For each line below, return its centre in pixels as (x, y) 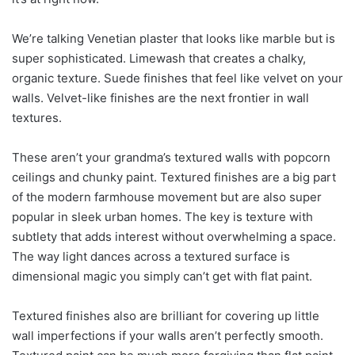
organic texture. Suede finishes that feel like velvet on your (177, 78)
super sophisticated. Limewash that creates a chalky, (159, 58)
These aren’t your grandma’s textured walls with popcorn (171, 157)
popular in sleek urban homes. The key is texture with (162, 216)
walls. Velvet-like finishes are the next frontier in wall (160, 97)
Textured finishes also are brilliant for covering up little (166, 315)
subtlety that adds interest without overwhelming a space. (174, 236)
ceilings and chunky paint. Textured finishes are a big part (174, 177)
